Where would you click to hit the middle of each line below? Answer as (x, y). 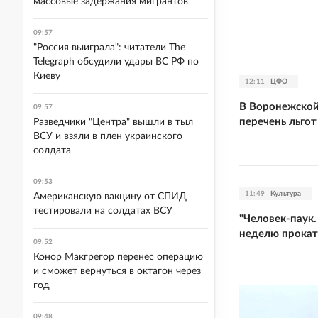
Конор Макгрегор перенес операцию (118, 257)
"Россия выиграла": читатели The (109, 48)
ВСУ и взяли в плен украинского (108, 136)
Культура (286, 193)
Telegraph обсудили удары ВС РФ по (116, 62)
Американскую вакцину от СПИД (110, 197)
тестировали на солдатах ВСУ (103, 211)
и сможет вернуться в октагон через (117, 271)
